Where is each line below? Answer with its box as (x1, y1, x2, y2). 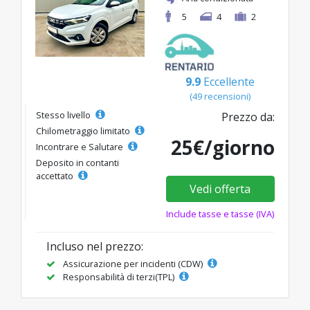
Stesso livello (36, 109, 93, 122)
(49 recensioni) (190, 90, 250, 103)
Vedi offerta (190, 181, 251, 197)
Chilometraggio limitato (36, 125, 132, 138)
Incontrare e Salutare (36, 140, 125, 154)
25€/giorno (171, 134, 275, 161)
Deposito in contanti (36, 156, 119, 170)
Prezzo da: (221, 109, 275, 125)
